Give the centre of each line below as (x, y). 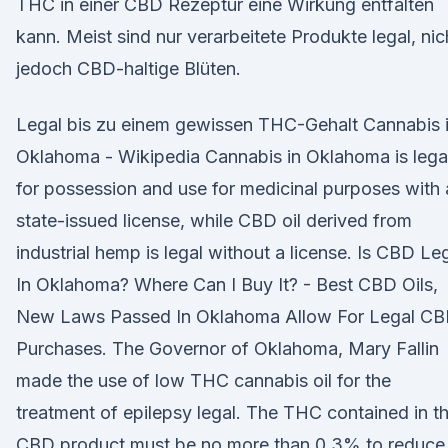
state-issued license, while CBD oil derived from (214, 220)
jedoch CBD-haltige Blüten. (128, 68)
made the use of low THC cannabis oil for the (203, 380)
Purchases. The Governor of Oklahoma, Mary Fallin (227, 348)
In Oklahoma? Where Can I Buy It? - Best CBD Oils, (227, 284)
